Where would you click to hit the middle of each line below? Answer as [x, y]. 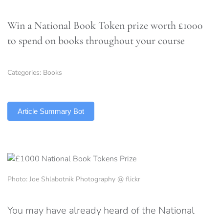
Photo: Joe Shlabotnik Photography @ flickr [74, 179]
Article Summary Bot [51, 111]
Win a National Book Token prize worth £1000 [105, 25]
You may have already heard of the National [101, 211]
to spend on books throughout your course [96, 41]
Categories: [25, 73]
